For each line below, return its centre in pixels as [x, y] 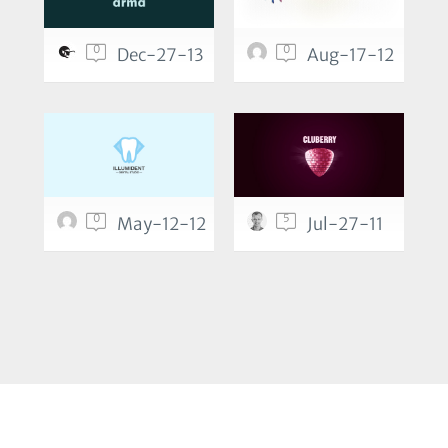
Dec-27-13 [160, 55]
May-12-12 [161, 224]
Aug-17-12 [350, 55]
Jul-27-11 [345, 224]
